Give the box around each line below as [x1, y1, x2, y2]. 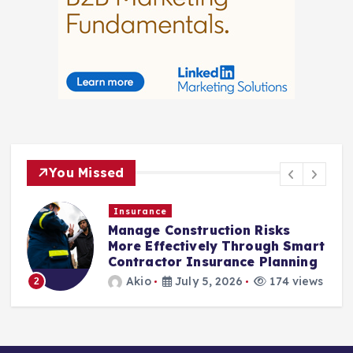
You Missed [49, 164, 124, 180]
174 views [196, 273, 254, 288]
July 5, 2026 [101, 273, 173, 288]
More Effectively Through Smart [37, 238, 255, 255]
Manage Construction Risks [37, 222, 221, 239]
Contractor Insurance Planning [37, 254, 247, 270]
